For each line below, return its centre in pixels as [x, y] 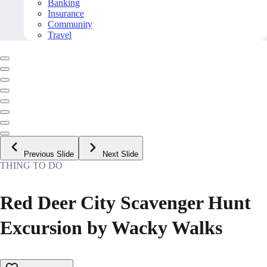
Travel [60, 35]
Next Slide [120, 154]
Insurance [66, 14]
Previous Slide [49, 154]
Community [70, 24]
